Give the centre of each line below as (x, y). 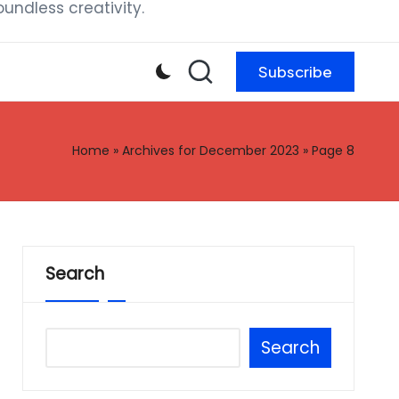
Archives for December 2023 (211, 151)
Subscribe (295, 71)
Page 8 (333, 151)
